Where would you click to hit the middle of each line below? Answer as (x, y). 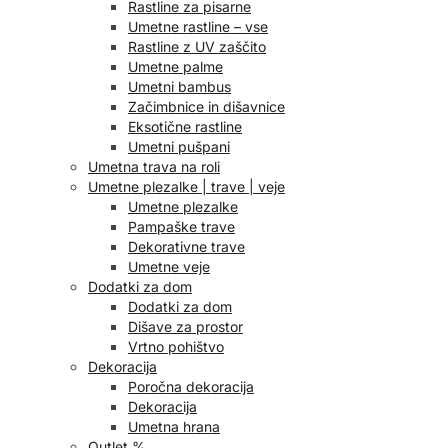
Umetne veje (169, 267)
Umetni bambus (179, 87)
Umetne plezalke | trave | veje (186, 187)
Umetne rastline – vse (198, 27)
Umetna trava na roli (154, 167)
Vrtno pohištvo (176, 347)
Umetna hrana (174, 427)
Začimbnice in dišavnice (206, 107)
